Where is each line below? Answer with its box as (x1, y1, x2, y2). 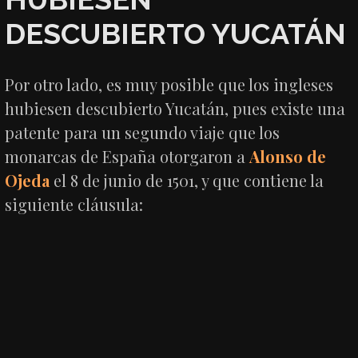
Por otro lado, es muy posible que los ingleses (5, 73, 334, 95)
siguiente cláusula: (5, 193, 144, 215)
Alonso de (249, 145, 327, 167)
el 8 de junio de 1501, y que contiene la (50, 169, 324, 191)
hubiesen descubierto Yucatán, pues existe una (5, 97, 346, 119)
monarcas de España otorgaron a (5, 145, 250, 167)
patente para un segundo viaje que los (5, 121, 280, 143)
